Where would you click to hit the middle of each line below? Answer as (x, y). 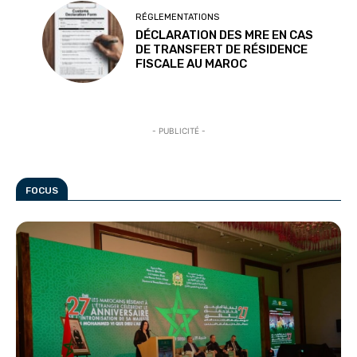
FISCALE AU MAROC (192, 64)
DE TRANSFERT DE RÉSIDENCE (222, 50)
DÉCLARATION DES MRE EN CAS (225, 35)
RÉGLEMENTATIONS (178, 18)
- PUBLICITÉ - (178, 131)
